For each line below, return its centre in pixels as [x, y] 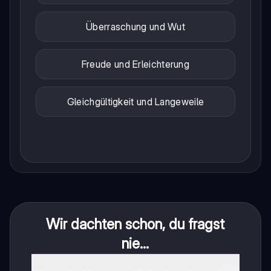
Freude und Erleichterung [135, 64]
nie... [135, 244]
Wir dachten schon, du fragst [135, 224]
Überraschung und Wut [135, 27]
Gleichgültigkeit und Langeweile [135, 102]
